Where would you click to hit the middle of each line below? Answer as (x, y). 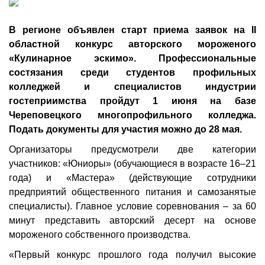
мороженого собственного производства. (100, 235)
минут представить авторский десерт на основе (132, 220)
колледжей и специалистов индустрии (132, 87)
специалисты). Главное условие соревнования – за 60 (132, 206)
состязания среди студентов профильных (132, 72)
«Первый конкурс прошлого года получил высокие (132, 255)
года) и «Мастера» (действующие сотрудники (132, 178)
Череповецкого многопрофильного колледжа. (132, 115)
